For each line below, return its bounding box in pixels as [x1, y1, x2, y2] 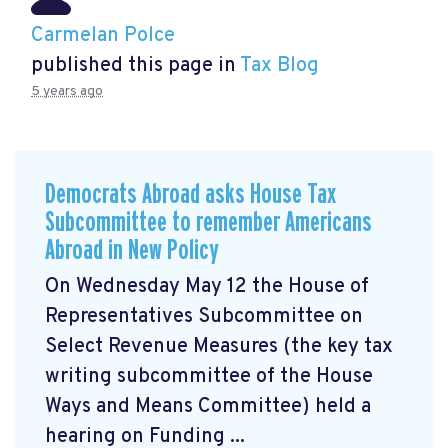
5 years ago [31, 82, 103, 100]
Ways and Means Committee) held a [45, 394, 371, 421]
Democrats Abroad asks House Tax [45, 179, 336, 209]
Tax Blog [240, 52, 319, 79]
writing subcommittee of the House [45, 364, 373, 391]
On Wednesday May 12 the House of [45, 274, 369, 301]
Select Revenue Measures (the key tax [45, 334, 393, 361]
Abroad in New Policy [45, 235, 219, 265]
